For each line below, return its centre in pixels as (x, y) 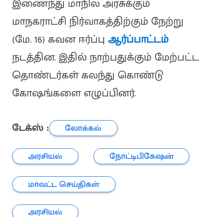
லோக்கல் (83, 128)
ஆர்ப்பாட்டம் (138, 40)
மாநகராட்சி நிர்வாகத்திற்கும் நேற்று (98, 22)
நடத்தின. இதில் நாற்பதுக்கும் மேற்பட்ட (105, 58)
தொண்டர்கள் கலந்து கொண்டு (87, 76)
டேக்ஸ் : (30, 128)
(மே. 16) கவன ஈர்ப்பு (60, 40)
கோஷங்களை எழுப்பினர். (74, 93)
